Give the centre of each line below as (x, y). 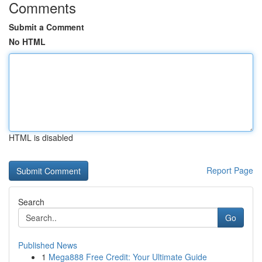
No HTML (27, 42)
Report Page (230, 170)
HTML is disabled (41, 137)
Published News (48, 245)
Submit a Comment (46, 27)
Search (31, 202)
